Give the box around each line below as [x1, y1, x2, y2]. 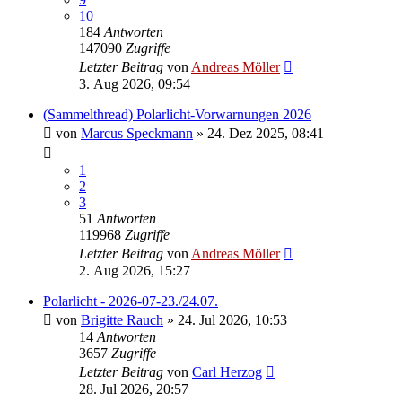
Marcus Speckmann [81, 126, 193, 142]
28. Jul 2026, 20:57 [79, 381, 188, 398]
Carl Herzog [192, 364, 262, 380]
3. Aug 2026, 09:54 [79, 76, 190, 92]
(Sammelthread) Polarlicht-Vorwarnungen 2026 [43, 107, 311, 123]
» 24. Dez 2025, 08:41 [193, 126, 324, 142]
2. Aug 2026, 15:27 [79, 263, 190, 279]
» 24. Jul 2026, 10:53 [163, 312, 287, 328]
